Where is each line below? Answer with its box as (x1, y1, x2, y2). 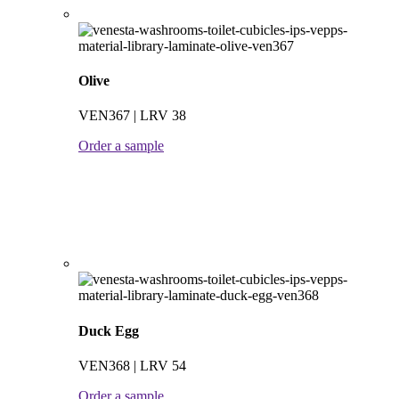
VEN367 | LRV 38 (78, 108, 186, 124)
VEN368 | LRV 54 (78, 357, 186, 373)
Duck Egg (78, 322, 139, 338)
